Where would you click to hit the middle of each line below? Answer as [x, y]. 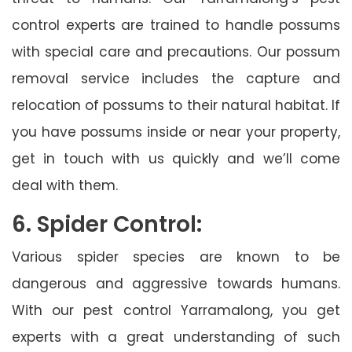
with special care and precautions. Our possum [176, 51]
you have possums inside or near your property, [176, 132]
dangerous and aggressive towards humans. [176, 283]
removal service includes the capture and [176, 78]
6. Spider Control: [107, 224]
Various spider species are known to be [176, 257]
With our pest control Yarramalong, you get [176, 310]
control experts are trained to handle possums [176, 25]
